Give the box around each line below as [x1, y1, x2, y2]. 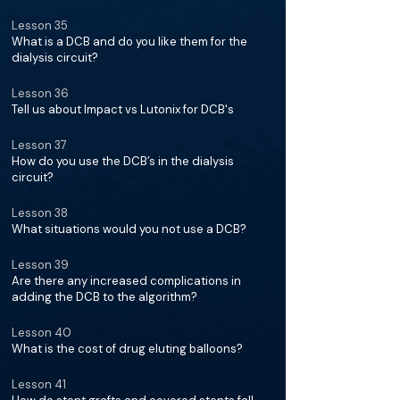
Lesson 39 [12, 257, 69, 272]
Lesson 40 [12, 325, 71, 340]
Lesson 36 [12, 86, 69, 101]
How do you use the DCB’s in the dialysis [12, 154, 234, 169]
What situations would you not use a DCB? [12, 221, 246, 237]
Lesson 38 [12, 205, 68, 221]
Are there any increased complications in [12, 273, 241, 288]
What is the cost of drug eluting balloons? [12, 341, 243, 356]
